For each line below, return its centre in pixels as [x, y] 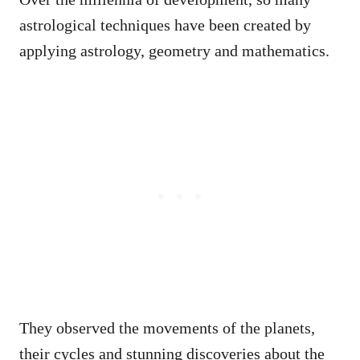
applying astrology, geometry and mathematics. [174, 50]
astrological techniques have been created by [165, 25]
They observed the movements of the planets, [167, 327]
